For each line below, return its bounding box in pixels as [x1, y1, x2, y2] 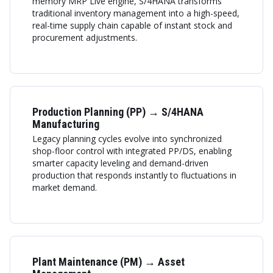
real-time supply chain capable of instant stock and [32, 19, 232, 31]
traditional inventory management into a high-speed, [32, 7, 239, 19]
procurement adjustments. [32, 32, 137, 43]
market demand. [32, 182, 97, 193]
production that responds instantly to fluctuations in [32, 169, 236, 181]
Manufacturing [32, 118, 99, 130]
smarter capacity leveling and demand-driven [32, 157, 208, 169]
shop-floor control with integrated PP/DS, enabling [32, 145, 232, 157]
